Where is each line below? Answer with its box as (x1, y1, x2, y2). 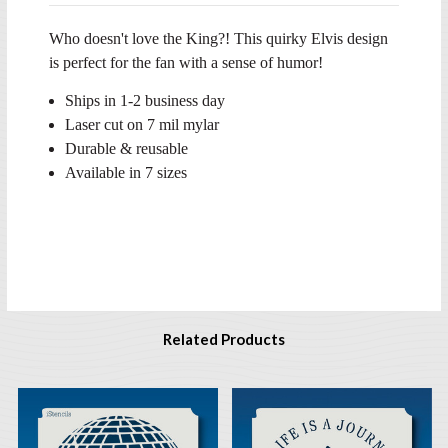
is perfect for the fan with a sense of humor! (49, 54, 323, 72)
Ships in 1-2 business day (65, 92, 226, 110)
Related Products (163, 330, 285, 349)
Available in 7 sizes (65, 164, 188, 182)
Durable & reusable (65, 140, 189, 158)
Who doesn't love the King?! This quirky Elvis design (49, 30, 388, 48)
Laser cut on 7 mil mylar (65, 116, 220, 134)
